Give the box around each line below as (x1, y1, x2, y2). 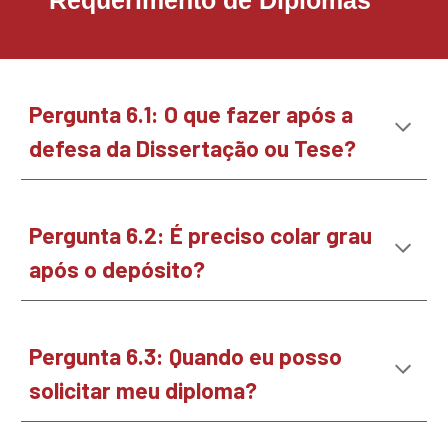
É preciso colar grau (170, 221, 373, 249)
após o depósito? (29, 255, 211, 283)
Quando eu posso (169, 342, 343, 370)
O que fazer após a (164, 100, 354, 128)
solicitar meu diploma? (29, 376, 263, 404)
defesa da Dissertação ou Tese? (29, 134, 362, 162)
